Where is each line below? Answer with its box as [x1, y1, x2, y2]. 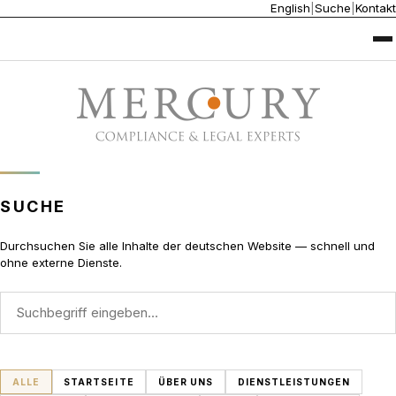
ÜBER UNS [158, 376, 214, 387]
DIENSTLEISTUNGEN [237, 376, 351, 387]
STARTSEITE [64, 376, 134, 387]
